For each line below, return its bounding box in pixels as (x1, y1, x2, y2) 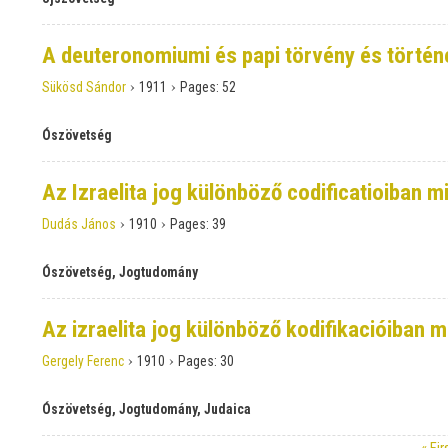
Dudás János (42, 216, 116, 233)
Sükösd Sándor (42, 79, 126, 96)
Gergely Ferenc (42, 353, 124, 370)
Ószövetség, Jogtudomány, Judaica (42, 401, 251, 418)
